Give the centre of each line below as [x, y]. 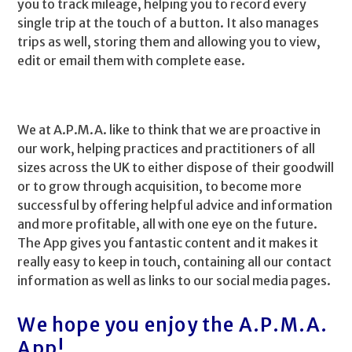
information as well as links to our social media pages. [174, 280]
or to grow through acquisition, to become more [160, 186]
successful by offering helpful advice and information [175, 205]
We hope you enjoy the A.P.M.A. [173, 325]
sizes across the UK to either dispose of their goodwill [176, 167]
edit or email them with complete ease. [132, 60]
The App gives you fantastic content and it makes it [168, 243]
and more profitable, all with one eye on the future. [169, 224]
